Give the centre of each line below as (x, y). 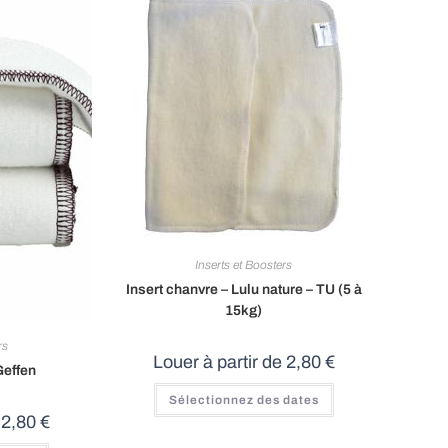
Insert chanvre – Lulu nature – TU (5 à (243, 289)
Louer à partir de (219, 362)
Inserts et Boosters (244, 265)
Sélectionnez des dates (243, 400)
